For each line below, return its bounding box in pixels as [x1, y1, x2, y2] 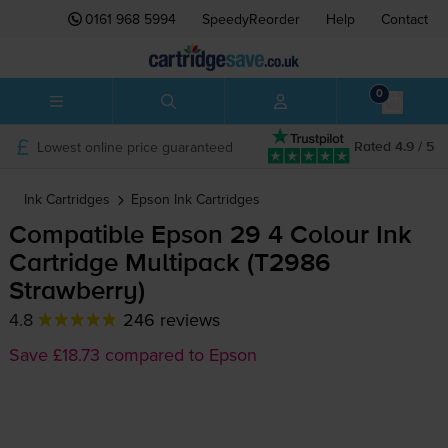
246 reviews [122, 307, 220, 333]
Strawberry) [8, 279, 145, 306]
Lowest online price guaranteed [36, 136, 233, 157]
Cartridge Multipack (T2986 [8, 251, 331, 278]
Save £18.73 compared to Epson [8, 342, 257, 368]
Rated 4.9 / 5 [354, 139, 434, 154]
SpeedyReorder [202, 9, 300, 29]
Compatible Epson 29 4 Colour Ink [8, 223, 412, 250]
